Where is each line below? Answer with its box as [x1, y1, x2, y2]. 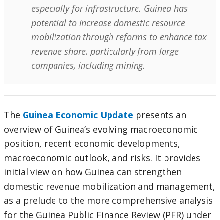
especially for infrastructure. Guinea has [31, 2, 188, 15]
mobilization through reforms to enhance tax [31, 31, 207, 43]
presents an [136, 109, 186, 121]
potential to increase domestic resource [31, 17, 185, 29]
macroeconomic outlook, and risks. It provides [4, 152, 200, 164]
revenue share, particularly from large [31, 45, 179, 57]
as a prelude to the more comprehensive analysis [4, 194, 213, 207]
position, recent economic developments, [4, 137, 180, 150]
